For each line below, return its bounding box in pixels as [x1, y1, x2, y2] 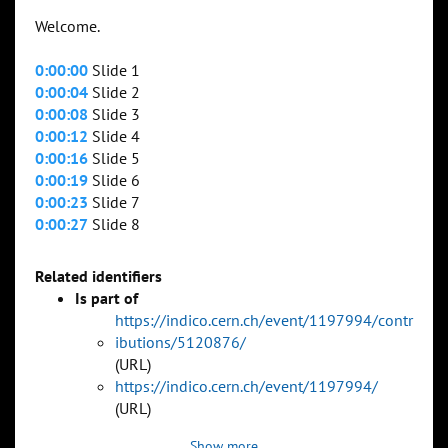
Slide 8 [88, 214, 140, 235]
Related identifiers [35, 266, 162, 287]
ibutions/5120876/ [115, 332, 246, 353]
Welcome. [35, 16, 100, 37]
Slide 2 [88, 82, 140, 103]
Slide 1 [88, 60, 140, 81]
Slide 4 [88, 126, 140, 147]
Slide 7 [88, 192, 140, 213]
